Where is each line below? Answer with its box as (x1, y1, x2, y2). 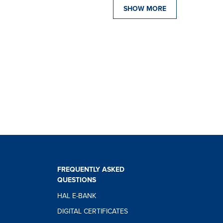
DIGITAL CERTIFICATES (57, 207, 128, 216)
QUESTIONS (57, 176, 96, 185)
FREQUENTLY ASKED (57, 165, 124, 174)
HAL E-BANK (57, 192, 96, 200)
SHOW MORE (123, 4, 166, 13)
